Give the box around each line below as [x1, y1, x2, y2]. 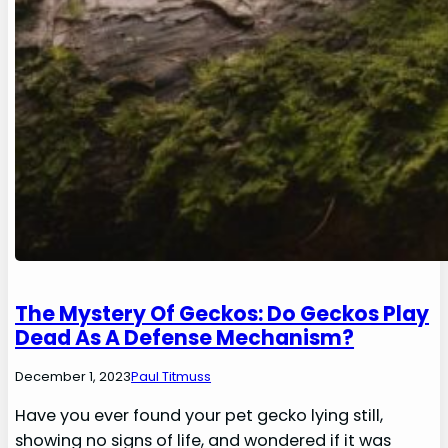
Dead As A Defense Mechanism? [15, 322, 355, 352]
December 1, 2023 [15, 366, 132, 386]
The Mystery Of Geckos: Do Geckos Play [15, 298, 430, 328]
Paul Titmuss [131, 366, 212, 386]
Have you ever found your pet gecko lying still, [15, 403, 384, 427]
